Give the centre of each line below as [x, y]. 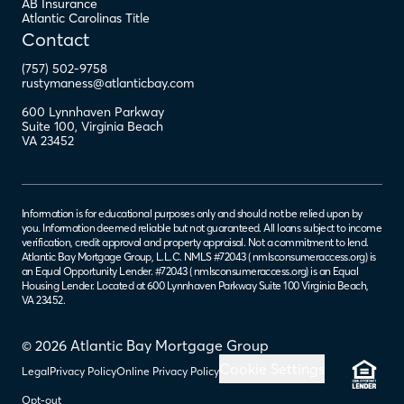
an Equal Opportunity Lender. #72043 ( [107, 271]
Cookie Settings [272, 369]
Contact [55, 39]
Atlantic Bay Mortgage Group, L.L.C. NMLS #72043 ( [136, 257]
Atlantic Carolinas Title [86, 18]
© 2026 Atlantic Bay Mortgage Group [145, 345]
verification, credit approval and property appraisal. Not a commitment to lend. [195, 242]
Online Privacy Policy [168, 371]
